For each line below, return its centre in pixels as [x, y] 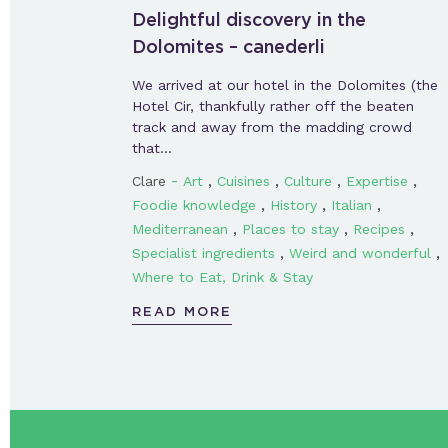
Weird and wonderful [360, 252]
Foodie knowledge [194, 204]
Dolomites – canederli [228, 46]
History [293, 204]
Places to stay [290, 228]
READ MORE [182, 311]
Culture [308, 180]
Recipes [379, 228]
